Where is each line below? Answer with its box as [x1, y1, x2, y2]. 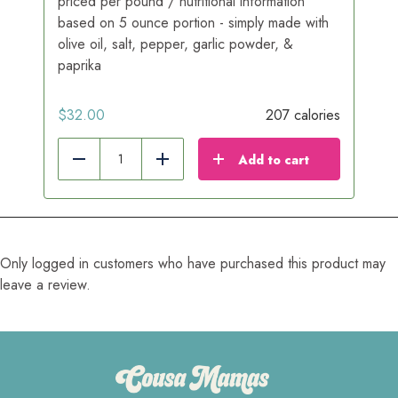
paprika [58, 54, 101, 76]
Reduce [78, 157, 125, 179]
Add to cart [238, 150, 309, 169]
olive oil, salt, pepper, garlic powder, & [58, 33, 293, 54]
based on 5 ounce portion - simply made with [58, 12, 329, 33]
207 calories [266, 104, 340, 125]
